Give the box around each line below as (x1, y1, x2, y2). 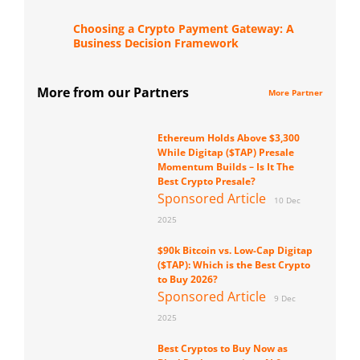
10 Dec (273, 194, 301, 207)
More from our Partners (37, 84, 189, 102)
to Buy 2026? (157, 272, 218, 287)
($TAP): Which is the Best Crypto (157, 258, 310, 272)
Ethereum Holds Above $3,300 (157, 131, 300, 145)
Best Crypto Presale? (157, 174, 256, 189)
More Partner (268, 86, 323, 98)
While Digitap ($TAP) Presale (157, 145, 294, 160)
